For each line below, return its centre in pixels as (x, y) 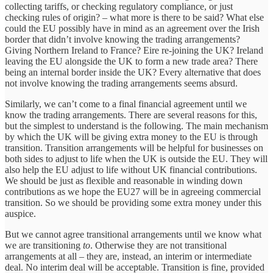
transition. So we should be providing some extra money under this (133, 202)
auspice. (20, 213)
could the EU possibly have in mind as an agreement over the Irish (132, 28)
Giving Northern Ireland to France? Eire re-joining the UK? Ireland (134, 50)
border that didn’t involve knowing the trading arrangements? (122, 39)
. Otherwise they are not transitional (158, 245)
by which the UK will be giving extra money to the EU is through (131, 136)
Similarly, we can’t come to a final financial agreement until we (126, 104)
